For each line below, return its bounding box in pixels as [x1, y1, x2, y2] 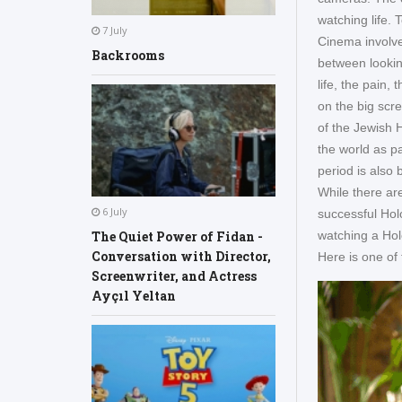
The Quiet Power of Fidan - [92, 227, 263, 245]
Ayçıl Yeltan [92, 286, 176, 304]
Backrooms [92, 47, 164, 65]
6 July [100, 204, 127, 218]
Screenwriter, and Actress [92, 267, 257, 284]
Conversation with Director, [92, 247, 271, 265]
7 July [100, 23, 127, 38]
